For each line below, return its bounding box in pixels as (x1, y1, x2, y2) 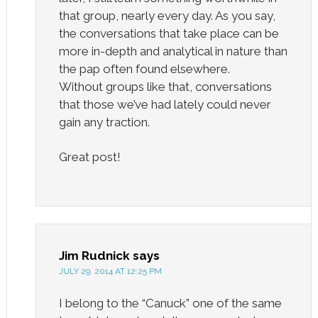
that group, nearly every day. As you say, (58, 8, 275, 23)
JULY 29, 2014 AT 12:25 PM (58, 265, 162, 276)
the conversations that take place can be (58, 26, 279, 40)
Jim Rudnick (58, 248, 130, 263)
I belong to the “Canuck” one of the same (58, 295, 282, 310)
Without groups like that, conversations (58, 79, 272, 94)
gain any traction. (58, 114, 150, 129)
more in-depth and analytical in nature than (58, 43, 287, 58)
